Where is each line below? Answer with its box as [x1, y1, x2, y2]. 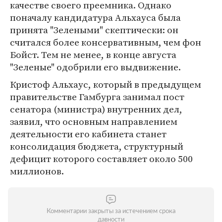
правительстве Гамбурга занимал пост [10, 90, 184, 103]
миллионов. [10, 165, 64, 177]
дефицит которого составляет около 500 [10, 152, 193, 165]
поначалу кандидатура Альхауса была [10, 11, 181, 24]
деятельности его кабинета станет [10, 127, 166, 140]
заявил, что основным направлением [10, 115, 177, 128]
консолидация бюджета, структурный [10, 140, 183, 153]
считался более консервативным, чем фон [10, 36, 201, 49]
